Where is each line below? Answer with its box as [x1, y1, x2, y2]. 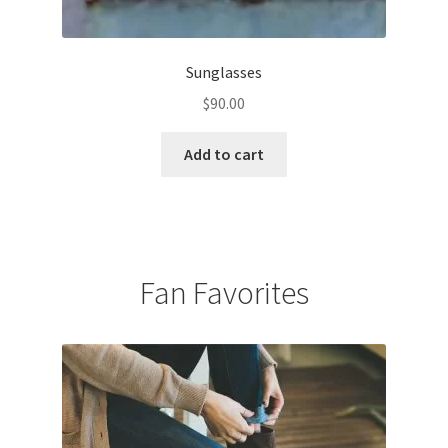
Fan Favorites [139, 273, 309, 314]
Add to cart [184, 143, 264, 164]
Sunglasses [186, 62, 262, 83]
